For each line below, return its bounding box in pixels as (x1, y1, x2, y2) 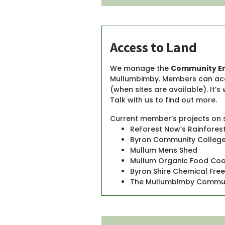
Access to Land (109, 39, 197, 56)
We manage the (109, 63, 171, 74)
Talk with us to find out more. (109, 95, 217, 105)
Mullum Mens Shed (130, 145, 197, 156)
